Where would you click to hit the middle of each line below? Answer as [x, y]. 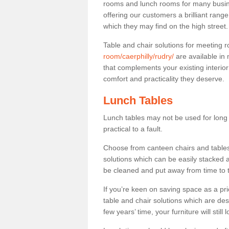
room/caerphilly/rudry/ [139, 56]
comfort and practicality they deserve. [164, 79]
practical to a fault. [134, 129]
